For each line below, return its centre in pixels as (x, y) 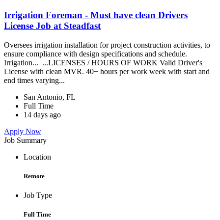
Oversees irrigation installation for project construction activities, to (107, 45)
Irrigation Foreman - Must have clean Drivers (96, 15)
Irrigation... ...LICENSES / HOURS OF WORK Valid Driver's (103, 62)
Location (37, 157)
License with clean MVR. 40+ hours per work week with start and (107, 71)
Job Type (38, 195)
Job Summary (25, 140)
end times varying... (35, 80)
